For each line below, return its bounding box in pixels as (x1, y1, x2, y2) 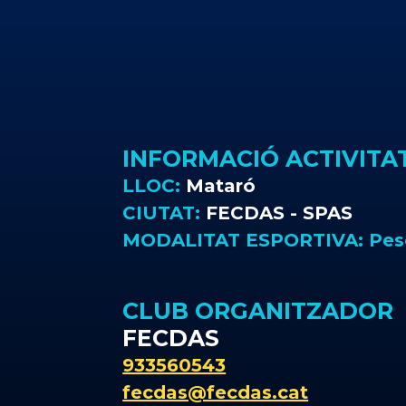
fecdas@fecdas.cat (122, 382, 309, 403)
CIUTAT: (122, 202, 207, 224)
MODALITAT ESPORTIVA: (122, 229, 370, 251)
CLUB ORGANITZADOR (122, 297, 394, 324)
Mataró (180, 175, 256, 197)
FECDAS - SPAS (206, 202, 353, 224)
